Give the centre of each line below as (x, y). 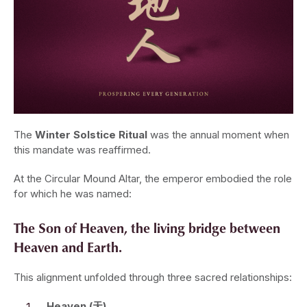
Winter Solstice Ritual (91, 135)
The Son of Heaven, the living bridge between (147, 228)
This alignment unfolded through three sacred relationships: (153, 278)
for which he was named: (73, 194)
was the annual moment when (218, 135)
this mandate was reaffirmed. (82, 150)
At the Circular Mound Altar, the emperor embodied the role (153, 179)
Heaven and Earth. (68, 247)
